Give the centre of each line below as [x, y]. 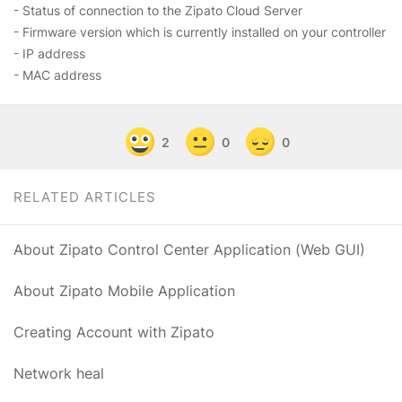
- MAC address [57, 75]
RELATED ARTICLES [85, 197]
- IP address [49, 53]
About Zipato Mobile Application [124, 291]
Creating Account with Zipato [114, 332]
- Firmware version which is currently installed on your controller [200, 32]
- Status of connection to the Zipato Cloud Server [158, 10]
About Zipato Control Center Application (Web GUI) [189, 249]
